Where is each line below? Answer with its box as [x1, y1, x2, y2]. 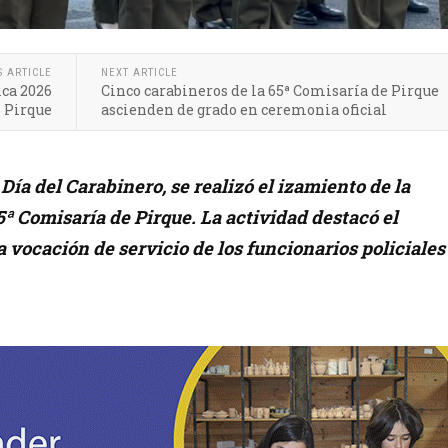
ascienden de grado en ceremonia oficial [101, 100, 387, 119]
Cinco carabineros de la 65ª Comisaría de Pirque [101, 81, 439, 100]
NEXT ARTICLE [101, 66, 178, 79]
